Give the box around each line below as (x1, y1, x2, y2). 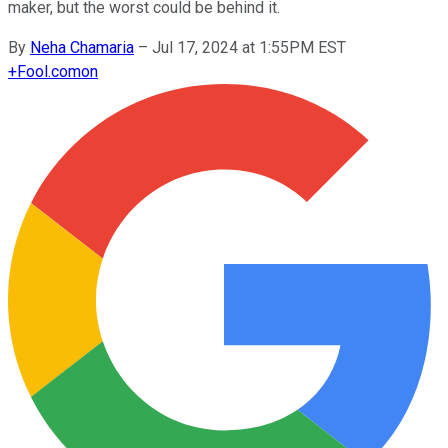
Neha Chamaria (30, 37, 134, 57)
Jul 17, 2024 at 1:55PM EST (152, 37, 346, 57)
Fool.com (17, 61, 81, 81)
